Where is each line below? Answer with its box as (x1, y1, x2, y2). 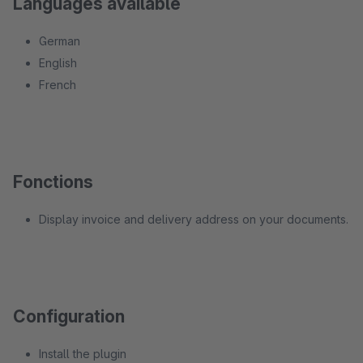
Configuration (13, 306, 125, 327)
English (39, 56, 77, 70)
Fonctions (13, 172, 93, 192)
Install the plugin (39, 347, 126, 361)
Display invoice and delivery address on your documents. (39, 212, 348, 226)
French (39, 78, 76, 92)
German (39, 34, 80, 48)
